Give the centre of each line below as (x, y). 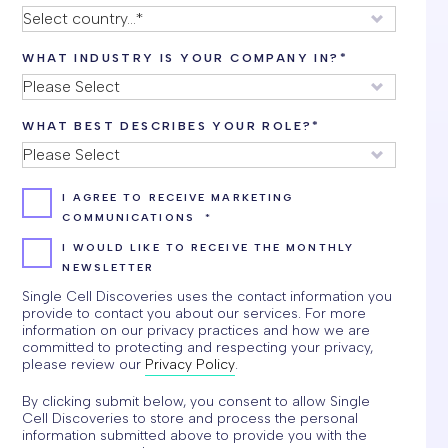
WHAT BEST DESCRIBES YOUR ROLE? (167, 126)
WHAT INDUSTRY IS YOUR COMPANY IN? (181, 58)
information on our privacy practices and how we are (196, 330)
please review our (84, 364)
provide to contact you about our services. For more (194, 313)
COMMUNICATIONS (128, 217)
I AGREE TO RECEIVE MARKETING (178, 197)
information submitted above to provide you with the (195, 435)
